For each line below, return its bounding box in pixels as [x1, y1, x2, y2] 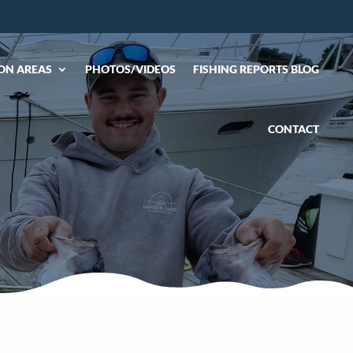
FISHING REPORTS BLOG [193, 62, 319, 76]
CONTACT [268, 122, 319, 136]
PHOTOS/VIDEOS [85, 62, 176, 76]
